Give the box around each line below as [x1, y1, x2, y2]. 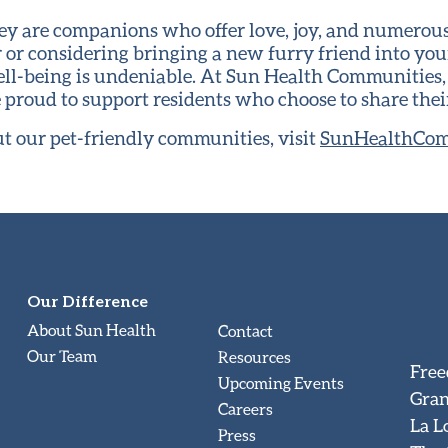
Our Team [26, 345, 97, 365]
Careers [218, 398, 274, 418]
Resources [218, 346, 292, 366]
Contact [218, 320, 274, 340]
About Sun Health [26, 319, 156, 339]
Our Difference [26, 290, 148, 310]
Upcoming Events [218, 372, 345, 392]
